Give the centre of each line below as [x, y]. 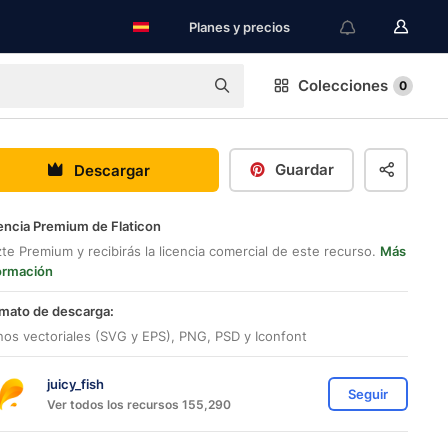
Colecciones [343, 85]
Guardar [304, 169]
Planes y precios [239, 27]
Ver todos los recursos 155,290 [139, 404]
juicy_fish [75, 383]
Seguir [368, 394]
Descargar [111, 170]
